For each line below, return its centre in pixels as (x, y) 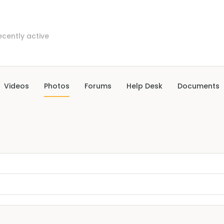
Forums (98, 86)
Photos (57, 86)
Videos (16, 86)
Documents (198, 86)
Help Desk (144, 86)
